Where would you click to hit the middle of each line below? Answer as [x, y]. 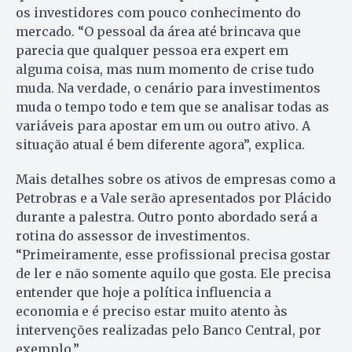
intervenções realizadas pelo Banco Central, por [169, 330]
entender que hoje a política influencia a [143, 293]
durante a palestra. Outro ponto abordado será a [167, 217]
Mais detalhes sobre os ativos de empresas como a [176, 180]
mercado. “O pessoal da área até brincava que [158, 32]
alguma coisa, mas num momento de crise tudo [165, 70]
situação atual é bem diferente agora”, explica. [160, 145]
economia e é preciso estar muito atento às [152, 312]
